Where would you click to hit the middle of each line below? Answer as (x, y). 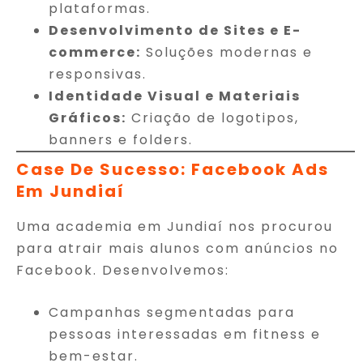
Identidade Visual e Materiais (175, 96)
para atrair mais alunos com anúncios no (177, 248)
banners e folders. (121, 139)
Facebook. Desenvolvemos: (123, 270)
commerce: (95, 52)
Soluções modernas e (227, 52)
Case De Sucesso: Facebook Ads (173, 169)
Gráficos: (88, 117)
